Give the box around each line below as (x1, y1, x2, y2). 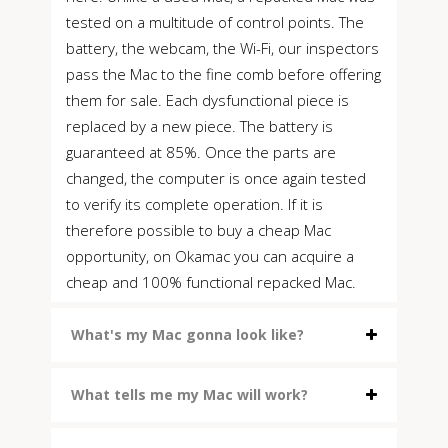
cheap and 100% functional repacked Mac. (66, 272, 356, 293)
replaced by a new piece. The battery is (66, 116, 333, 137)
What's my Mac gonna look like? (71, 325, 304, 345)
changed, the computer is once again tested (66, 168, 366, 189)
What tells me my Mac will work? (71, 385, 308, 405)
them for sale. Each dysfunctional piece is (66, 90, 349, 111)
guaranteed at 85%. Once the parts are (66, 142, 336, 163)
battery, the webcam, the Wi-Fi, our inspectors (66, 38, 379, 59)
